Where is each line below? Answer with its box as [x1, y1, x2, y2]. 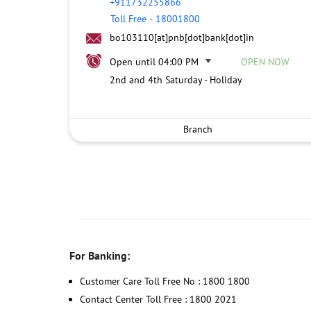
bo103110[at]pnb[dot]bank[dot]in [109, 31, 254, 44]
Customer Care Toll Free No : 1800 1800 [79, 274, 250, 287]
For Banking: [69, 248, 130, 262]
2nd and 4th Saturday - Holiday [109, 74, 242, 86]
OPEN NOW [240, 56, 289, 68]
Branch [183, 122, 212, 135]
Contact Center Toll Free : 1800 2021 [79, 292, 237, 305]
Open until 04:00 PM [109, 56, 199, 68]
